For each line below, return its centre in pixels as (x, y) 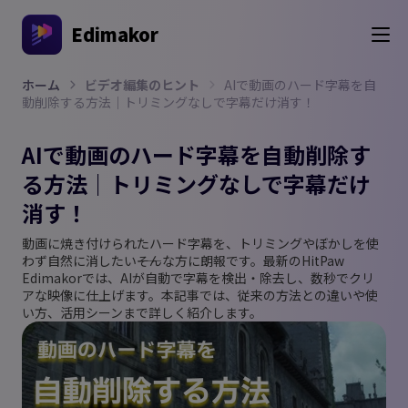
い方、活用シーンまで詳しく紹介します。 (142, 312)
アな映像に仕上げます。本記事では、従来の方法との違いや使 (200, 295)
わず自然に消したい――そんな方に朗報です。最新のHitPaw (183, 260)
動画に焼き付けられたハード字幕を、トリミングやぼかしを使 (200, 243)
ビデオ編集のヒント (142, 85)
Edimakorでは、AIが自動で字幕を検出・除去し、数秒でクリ (198, 278)
